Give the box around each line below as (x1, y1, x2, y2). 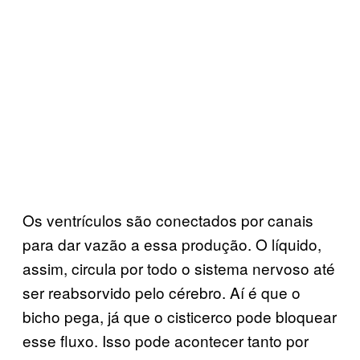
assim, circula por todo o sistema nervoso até (22, 256, 335, 279)
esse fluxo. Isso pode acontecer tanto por (22, 329, 309, 351)
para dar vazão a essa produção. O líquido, (22, 232, 321, 255)
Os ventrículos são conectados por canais (22, 208, 313, 231)
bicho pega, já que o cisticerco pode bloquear (22, 305, 337, 327)
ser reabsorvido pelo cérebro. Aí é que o (22, 280, 301, 303)
